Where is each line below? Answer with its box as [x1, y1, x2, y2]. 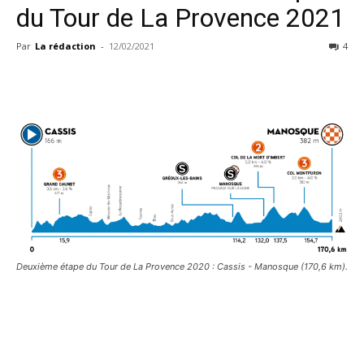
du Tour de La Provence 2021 [16, 2, 344, 33]
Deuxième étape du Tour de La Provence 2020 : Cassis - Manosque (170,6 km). [16, 261, 348, 273]
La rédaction [35, 40, 96, 52]
